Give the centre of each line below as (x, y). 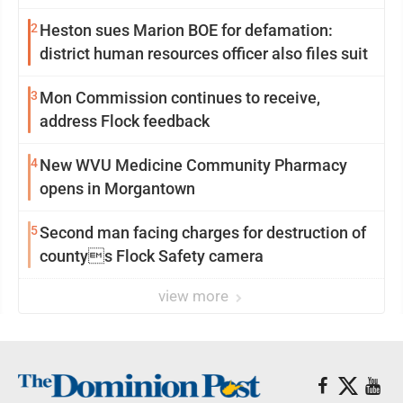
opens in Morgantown (117, 188)
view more (195, 296)
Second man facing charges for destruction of (203, 233)
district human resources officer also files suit (204, 54)
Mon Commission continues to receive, (180, 98)
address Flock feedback (125, 121)
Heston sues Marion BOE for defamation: (186, 30)
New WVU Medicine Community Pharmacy (193, 165)
